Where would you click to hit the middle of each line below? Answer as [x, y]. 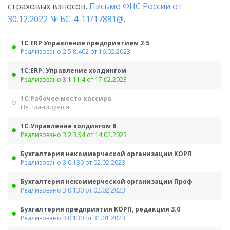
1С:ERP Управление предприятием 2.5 [85, 43]
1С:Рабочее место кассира [66, 98]
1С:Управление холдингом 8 [68, 126]
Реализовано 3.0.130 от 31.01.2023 [73, 218]
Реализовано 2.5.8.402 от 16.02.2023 [75, 52]
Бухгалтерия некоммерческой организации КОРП [106, 154]
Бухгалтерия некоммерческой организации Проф [106, 181]
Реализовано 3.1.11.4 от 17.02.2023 [74, 79]
